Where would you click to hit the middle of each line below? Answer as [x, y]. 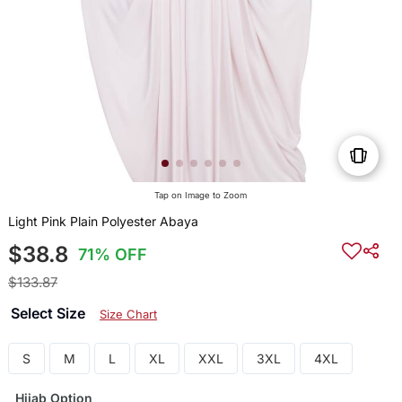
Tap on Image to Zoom [201, 196]
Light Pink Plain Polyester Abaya [103, 222]
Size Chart [128, 315]
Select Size [49, 314]
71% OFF [113, 255]
